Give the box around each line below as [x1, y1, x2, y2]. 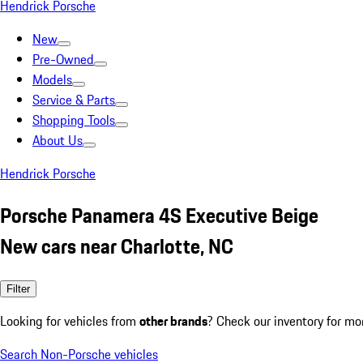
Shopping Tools [32, 110, 115, 130]
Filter [6, 282, 30, 295]
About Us [32, 130, 83, 150]
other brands [139, 310, 207, 331]
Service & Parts [32, 90, 115, 109]
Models [32, 70, 72, 89]
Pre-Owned [32, 49, 94, 69]
